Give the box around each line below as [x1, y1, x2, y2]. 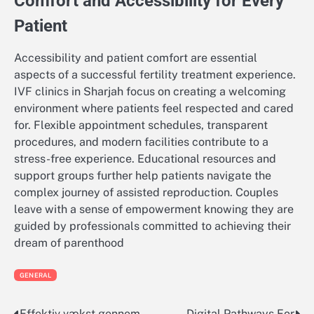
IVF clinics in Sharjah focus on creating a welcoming [14, 85, 286, 99]
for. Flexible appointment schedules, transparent [14, 118, 268, 132]
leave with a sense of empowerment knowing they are [14, 203, 294, 217]
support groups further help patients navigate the [14, 169, 271, 183]
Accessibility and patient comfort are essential [14, 51, 257, 65]
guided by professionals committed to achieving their [14, 219, 291, 233]
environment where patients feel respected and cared [14, 102, 294, 116]
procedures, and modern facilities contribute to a [14, 135, 268, 149]
